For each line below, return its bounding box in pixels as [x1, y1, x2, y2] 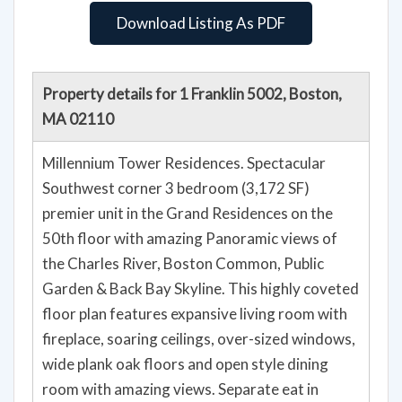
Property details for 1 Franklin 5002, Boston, [42, 83, 342, 103]
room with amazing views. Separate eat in [42, 379, 319, 398]
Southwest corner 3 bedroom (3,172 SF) [42, 178, 310, 197]
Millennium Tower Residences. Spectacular [42, 153, 326, 172]
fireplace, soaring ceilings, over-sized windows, [42, 328, 355, 348]
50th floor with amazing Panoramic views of [42, 228, 337, 248]
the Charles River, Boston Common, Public [42, 253, 324, 273]
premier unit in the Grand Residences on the [42, 203, 333, 223]
